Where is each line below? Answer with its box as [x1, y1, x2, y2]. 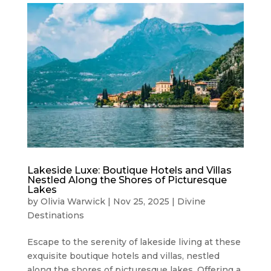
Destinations [27, 209, 84, 221]
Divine [177, 195, 206, 207]
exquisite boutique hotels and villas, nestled [27, 250, 220, 261]
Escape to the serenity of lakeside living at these [27, 236, 241, 247]
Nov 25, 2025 [113, 195, 169, 207]
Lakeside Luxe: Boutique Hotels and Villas [27, 164, 232, 176]
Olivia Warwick [40, 195, 105, 207]
